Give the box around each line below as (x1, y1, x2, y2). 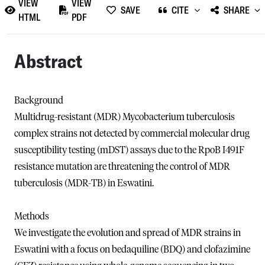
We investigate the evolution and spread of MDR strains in (14, 228, 241, 238)
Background (14, 95, 63, 105)
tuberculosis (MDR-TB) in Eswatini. (14, 178, 154, 188)
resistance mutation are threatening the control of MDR (14, 161, 230, 172)
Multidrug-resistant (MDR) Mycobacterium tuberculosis (14, 112, 235, 122)
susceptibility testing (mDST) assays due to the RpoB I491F (14, 145, 244, 155)
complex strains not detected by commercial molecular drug (14, 128, 250, 138)
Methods (14, 211, 49, 221)
